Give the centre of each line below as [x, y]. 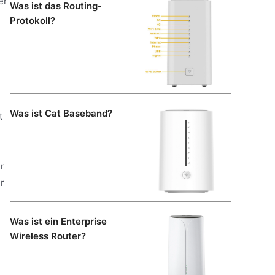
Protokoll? [33, 21]
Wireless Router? [48, 236]
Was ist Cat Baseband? [61, 114]
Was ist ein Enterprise [58, 221]
